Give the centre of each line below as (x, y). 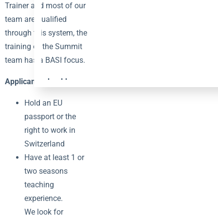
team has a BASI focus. (45, 60)
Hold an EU (43, 103)
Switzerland (45, 144)
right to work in (50, 130)
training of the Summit (44, 46)
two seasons (46, 171)
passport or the (50, 116)
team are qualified (36, 19)
